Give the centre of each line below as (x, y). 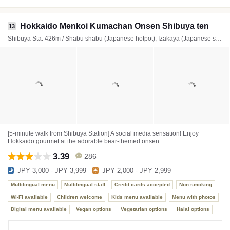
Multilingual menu (33, 185)
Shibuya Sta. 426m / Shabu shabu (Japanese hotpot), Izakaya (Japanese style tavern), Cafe (219, 38)
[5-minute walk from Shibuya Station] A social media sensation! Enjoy (103, 133)
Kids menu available (137, 197)
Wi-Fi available (29, 197)
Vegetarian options (144, 209)
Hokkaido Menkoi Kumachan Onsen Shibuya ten (114, 26)
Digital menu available (39, 209)
